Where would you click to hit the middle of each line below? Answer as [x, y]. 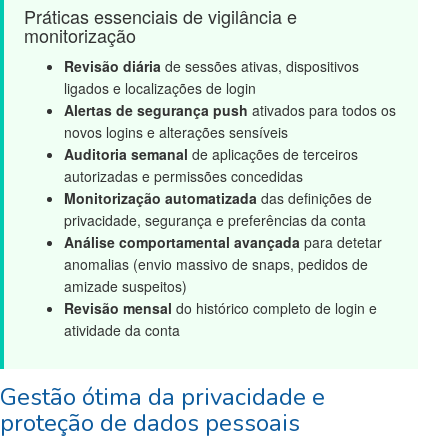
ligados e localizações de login [160, 87]
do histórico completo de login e [274, 307]
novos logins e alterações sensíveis [176, 131]
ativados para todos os [322, 109]
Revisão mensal [118, 307]
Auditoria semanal [126, 153]
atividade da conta [122, 329]
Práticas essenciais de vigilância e [160, 15]
